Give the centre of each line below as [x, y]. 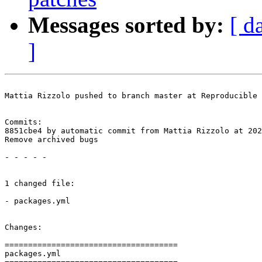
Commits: [23, 122]
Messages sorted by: [126, 25]
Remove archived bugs [51, 140]
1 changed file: [40, 184]
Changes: [23, 227]
